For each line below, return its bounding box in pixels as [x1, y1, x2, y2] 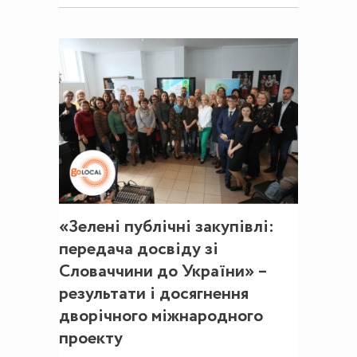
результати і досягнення [59, 281, 249, 308]
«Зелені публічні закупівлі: [59, 214, 274, 241]
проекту [59, 326, 123, 352]
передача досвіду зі [59, 237, 218, 263]
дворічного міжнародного [59, 304, 263, 330]
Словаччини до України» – [59, 259, 267, 285]
